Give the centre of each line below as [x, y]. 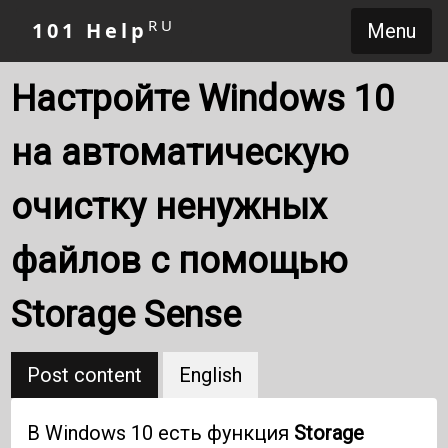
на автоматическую [180, 153]
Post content [85, 375]
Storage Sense [126, 315]
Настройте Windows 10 [203, 99]
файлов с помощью [180, 261]
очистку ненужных [169, 207]
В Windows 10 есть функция [161, 433]
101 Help [90, 30]
